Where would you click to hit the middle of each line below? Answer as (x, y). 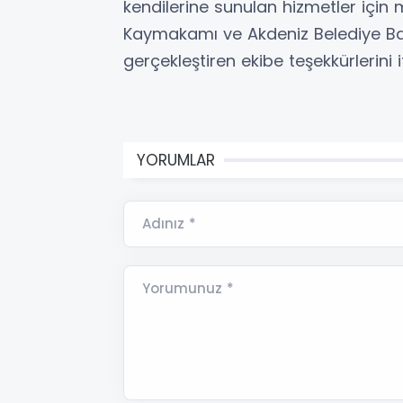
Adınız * (169, 224)
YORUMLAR (176, 161)
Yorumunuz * (188, 289)
